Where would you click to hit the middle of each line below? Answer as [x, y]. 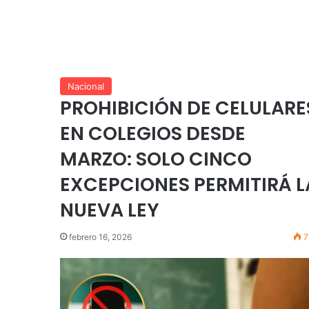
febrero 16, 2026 [100, 237]
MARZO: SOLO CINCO [156, 159]
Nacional [86, 87]
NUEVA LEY [110, 210]
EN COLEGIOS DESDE [153, 134]
